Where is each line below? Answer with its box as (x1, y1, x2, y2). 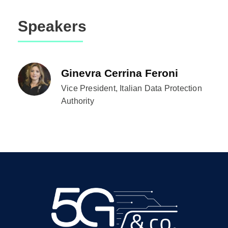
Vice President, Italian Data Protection (61, 83, 202, 93)
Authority (61, 96, 96, 105)
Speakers (18, 17, 87, 35)
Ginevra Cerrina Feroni (61, 67, 178, 79)
